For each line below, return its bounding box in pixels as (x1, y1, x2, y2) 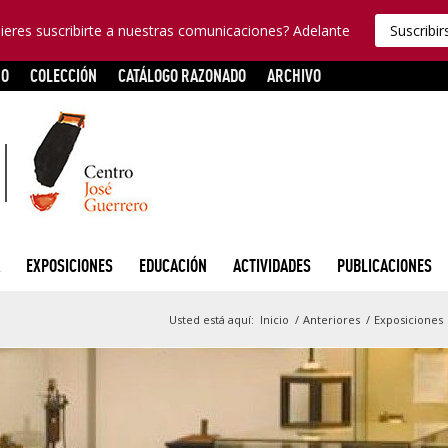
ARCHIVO (267, 64, 321, 86)
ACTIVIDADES (232, 254, 311, 276)
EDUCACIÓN (138, 254, 207, 276)
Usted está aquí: (169, 311, 254, 327)
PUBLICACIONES (336, 254, 432, 276)
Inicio (260, 311, 289, 327)
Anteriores (303, 311, 360, 327)
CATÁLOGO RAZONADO (118, 64, 246, 86)
